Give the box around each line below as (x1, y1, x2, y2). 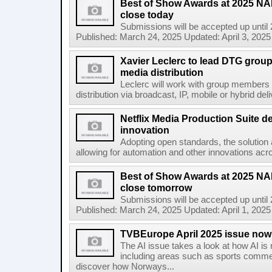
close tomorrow (120, 182, 192, 193)
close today (120, 9, 174, 20)
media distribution (120, 67, 203, 78)
